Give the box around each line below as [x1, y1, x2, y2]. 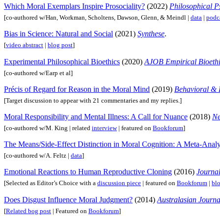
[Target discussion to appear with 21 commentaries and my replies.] [4, 96, 182, 104]
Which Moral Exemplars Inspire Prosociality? [4, 2, 145, 11]
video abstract [6, 41, 43, 49]
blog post [48, 41, 73, 49]
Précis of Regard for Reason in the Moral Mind [4, 84, 150, 93]
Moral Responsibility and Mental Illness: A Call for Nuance [4, 112, 188, 121]
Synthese [137, 29, 165, 38]
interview [92, 124, 117, 132]
